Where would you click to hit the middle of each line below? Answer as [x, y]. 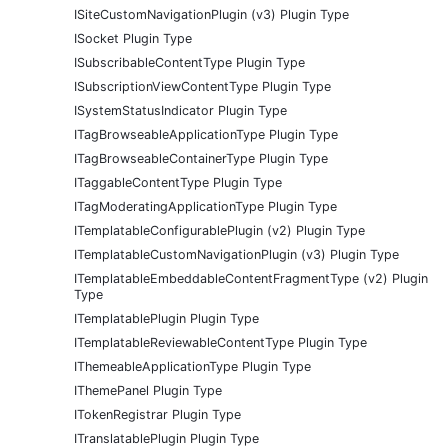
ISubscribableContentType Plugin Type [189, 63]
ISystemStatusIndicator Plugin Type [180, 111]
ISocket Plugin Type [133, 39]
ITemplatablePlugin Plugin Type [166, 319]
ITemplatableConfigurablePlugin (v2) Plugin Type [219, 231]
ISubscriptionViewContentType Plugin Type [202, 87]
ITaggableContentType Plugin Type [178, 183]
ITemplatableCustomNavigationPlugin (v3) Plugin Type [236, 255]
